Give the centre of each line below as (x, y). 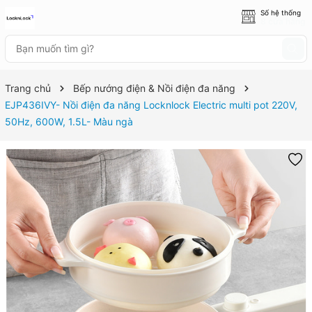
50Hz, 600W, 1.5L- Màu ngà (69, 122)
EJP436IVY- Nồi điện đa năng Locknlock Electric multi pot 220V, (151, 105)
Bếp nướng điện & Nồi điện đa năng (154, 88)
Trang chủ (28, 88)
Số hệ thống (281, 13)
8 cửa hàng (283, 21)
